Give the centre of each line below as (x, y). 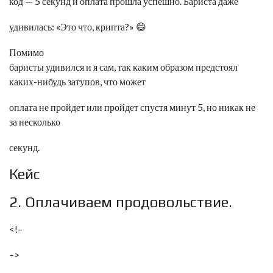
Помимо (27, 52)
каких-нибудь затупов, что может (77, 81)
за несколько (35, 122)
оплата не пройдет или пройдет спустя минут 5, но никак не (132, 107)
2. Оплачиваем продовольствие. (121, 202)
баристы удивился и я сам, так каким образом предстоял (123, 67)
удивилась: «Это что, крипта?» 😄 (78, 27)
